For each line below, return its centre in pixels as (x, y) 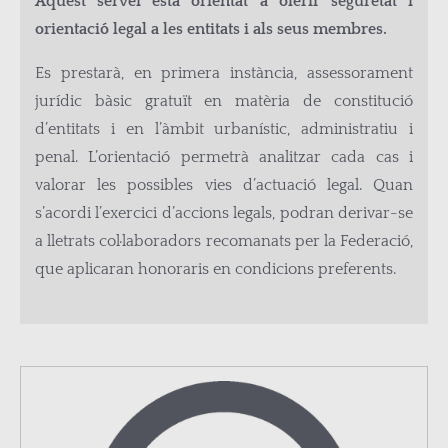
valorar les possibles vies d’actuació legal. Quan (224, 185)
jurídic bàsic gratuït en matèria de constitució (224, 101)
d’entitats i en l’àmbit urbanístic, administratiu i (224, 129)
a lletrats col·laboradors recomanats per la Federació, (224, 241)
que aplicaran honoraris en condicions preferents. (215, 269)
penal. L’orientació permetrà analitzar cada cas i (224, 157)
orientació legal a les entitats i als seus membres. (211, 29)
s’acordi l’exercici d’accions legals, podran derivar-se (224, 213)
